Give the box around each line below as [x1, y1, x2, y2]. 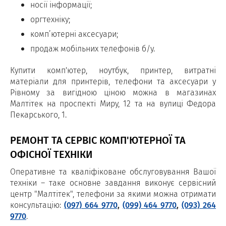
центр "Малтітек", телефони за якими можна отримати [10, 188, 216, 200]
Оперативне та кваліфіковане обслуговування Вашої [10, 165, 216, 178]
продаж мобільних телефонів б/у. [30, 42, 155, 54]
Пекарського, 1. [10, 108, 67, 121]
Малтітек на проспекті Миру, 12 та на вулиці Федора [10, 97, 216, 109]
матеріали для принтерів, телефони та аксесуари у [10, 75, 216, 87]
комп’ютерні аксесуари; [30, 28, 118, 40]
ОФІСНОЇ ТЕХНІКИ [10, 147, 92, 161]
